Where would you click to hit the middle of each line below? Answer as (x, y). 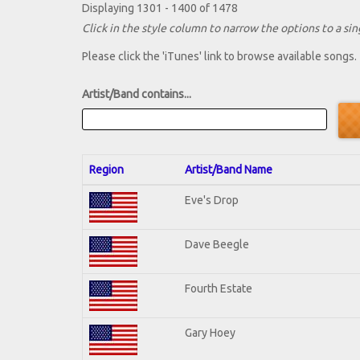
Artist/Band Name (229, 169)
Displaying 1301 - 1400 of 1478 (160, 8)
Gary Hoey (210, 332)
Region (106, 169)
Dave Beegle (217, 244)
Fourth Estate (219, 288)
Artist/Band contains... (137, 94)
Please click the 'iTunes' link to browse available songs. (219, 57)
